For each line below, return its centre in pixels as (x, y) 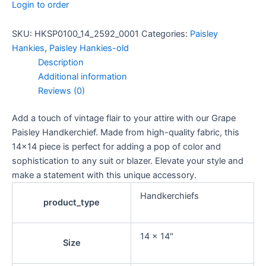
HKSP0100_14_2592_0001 (87, 34)
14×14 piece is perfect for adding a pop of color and (116, 147)
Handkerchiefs (169, 196)
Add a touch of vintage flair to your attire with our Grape (124, 118)
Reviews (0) (61, 91)
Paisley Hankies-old (89, 48)
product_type (72, 203)
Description (61, 63)
